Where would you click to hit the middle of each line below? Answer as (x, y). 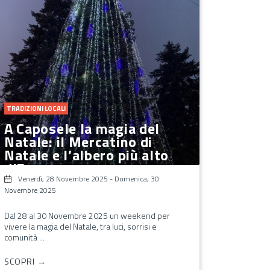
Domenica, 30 (137, 178)
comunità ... (24, 237)
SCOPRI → (25, 261)
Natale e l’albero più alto (86, 155)
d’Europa (33, 168)
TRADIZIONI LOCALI (36, 108)
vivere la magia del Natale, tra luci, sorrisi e (80, 226)
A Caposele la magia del (82, 128)
